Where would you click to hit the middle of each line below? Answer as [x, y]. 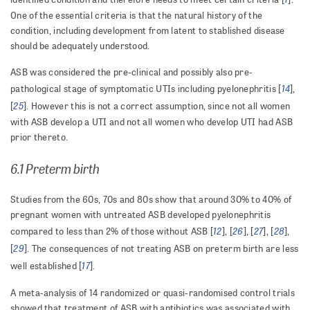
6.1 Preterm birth [55, 168]
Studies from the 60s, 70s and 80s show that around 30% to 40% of [151, 200]
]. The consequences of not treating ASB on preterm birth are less [161, 249]
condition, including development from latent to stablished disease [148, 31]
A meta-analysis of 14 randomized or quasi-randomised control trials [153, 293]
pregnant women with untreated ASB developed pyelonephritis [141, 215]
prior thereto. [39, 137]
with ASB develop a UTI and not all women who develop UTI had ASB [152, 122]
